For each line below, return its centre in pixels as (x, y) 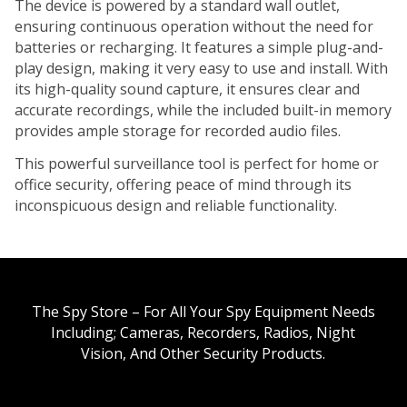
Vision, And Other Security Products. (203, 353)
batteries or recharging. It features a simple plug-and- (199, 48)
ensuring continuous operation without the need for (194, 27)
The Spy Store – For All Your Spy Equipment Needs (203, 311)
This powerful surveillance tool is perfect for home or (197, 163)
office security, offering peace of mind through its (183, 184)
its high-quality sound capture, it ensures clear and (187, 89)
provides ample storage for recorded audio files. (178, 131)
